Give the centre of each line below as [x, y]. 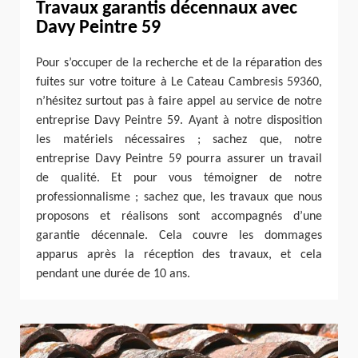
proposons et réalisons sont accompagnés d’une [179, 217]
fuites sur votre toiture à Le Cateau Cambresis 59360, [179, 83]
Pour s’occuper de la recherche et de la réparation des [179, 64]
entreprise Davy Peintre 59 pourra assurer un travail [179, 159]
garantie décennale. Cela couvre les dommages [179, 236]
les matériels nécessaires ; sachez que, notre [179, 140]
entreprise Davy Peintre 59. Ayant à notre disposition [179, 121]
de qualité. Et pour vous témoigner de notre [179, 179]
